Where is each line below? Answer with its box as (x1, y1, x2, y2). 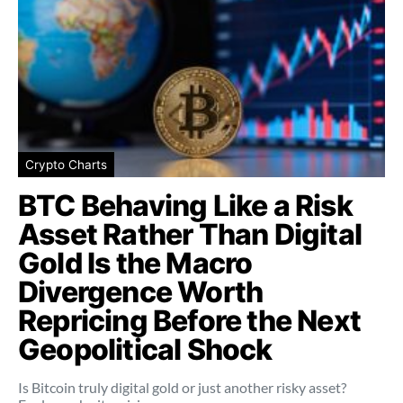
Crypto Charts (25, 157, 107, 172)
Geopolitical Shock (18, 331, 273, 367)
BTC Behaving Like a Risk (18, 187, 353, 223)
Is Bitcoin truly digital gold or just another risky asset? (18, 378, 346, 396)
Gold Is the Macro (18, 245, 253, 281)
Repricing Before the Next (18, 302, 362, 338)
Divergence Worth (18, 273, 264, 309)
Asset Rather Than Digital (18, 216, 363, 252)
